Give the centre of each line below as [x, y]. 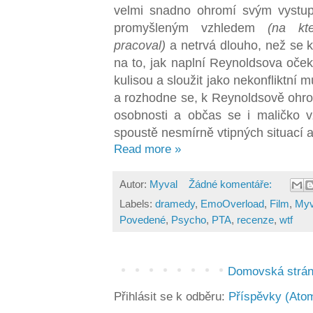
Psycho [189, 220]
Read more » [147, 149]
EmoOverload [232, 204]
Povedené [143, 220]
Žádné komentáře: [231, 184]
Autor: [134, 184]
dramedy [175, 204]
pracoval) [140, 45]
